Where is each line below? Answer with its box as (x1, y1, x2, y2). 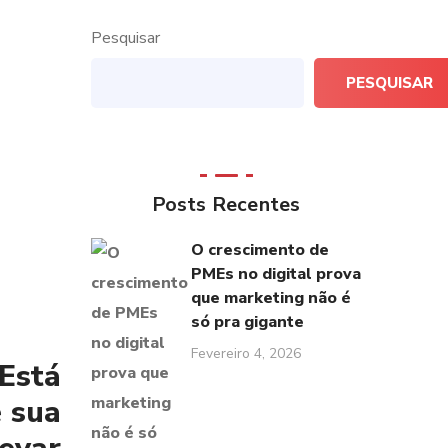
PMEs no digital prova (191, 263, 361, 285)
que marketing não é (191, 287, 351, 309)
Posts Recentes (151, 191, 301, 218)
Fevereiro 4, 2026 (191, 344, 301, 363)
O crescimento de (191, 239, 329, 261)
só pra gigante (191, 311, 304, 333)
